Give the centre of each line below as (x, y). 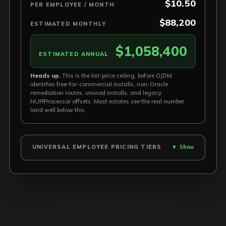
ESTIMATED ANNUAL (74, 54)
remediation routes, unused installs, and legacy (96, 93)
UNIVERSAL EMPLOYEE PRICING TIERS (97, 147)
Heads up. (45, 75)
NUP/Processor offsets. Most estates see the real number (107, 101)
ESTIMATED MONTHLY (68, 24)
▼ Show (183, 147)
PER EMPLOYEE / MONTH (72, 5)
